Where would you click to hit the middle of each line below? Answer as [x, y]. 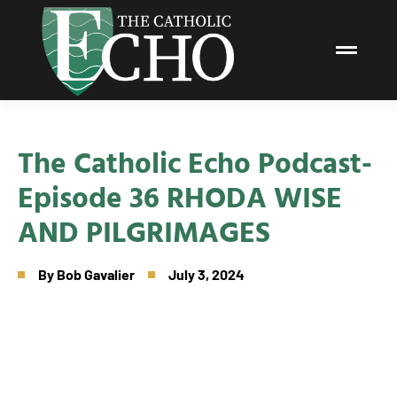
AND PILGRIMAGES [148, 230]
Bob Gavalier [96, 274]
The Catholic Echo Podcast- [195, 161]
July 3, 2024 [206, 274]
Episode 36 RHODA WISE [180, 196]
